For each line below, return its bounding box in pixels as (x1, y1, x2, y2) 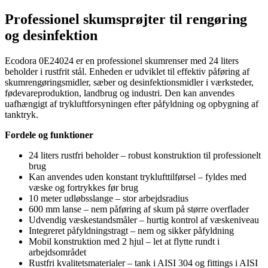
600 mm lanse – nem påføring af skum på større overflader (29, 203, 249, 214)
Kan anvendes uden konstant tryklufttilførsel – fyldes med (29, 171, 246, 182)
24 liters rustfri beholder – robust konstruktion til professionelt (29, 150, 261, 160)
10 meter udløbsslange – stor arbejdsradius (29, 193, 188, 203)
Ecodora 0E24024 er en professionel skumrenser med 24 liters (5, 55, 239, 66)
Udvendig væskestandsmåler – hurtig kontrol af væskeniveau (29, 214, 259, 225)
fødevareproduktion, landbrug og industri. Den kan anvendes (5, 87, 234, 98)
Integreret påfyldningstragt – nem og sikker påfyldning (29, 225, 234, 236)
